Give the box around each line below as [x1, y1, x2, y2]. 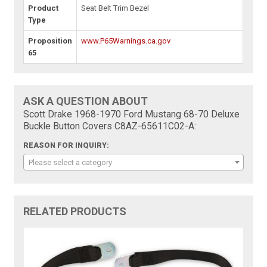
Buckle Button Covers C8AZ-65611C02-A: [23, 121, 197, 132]
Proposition [28, 36, 73, 46]
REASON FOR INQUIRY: [23, 141, 110, 150]
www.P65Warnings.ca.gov [81, 36, 171, 46]
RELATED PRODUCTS [23, 205, 127, 218]
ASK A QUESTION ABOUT [23, 95, 148, 108]
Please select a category [29, 158, 113, 167]
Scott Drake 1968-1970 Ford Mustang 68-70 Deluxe [23, 109, 240, 120]
